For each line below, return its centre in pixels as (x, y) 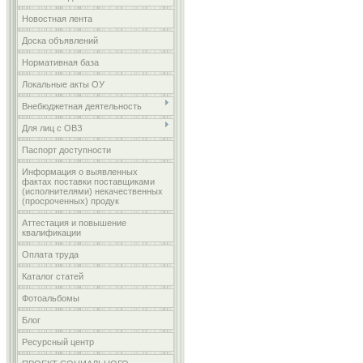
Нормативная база (60, 62)
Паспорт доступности (66, 150)
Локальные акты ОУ (63, 84)
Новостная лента (57, 19)
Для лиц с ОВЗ (52, 128)
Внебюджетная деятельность (82, 106)
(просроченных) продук (70, 201)
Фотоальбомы (51, 298)
